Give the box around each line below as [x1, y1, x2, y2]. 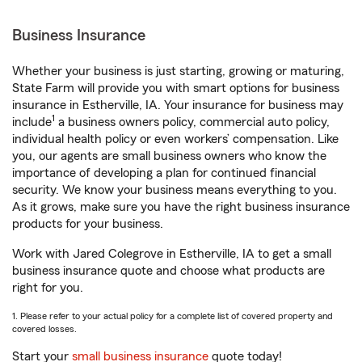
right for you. [12, 281, 83, 294]
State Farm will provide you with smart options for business [12, 82, 339, 95]
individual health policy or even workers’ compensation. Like [12, 133, 339, 145]
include [12, 116, 52, 128]
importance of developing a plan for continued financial [12, 166, 316, 179]
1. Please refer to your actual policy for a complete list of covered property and [12, 311, 333, 321]
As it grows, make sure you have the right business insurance [12, 200, 350, 213]
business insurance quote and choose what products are [12, 264, 325, 277]
